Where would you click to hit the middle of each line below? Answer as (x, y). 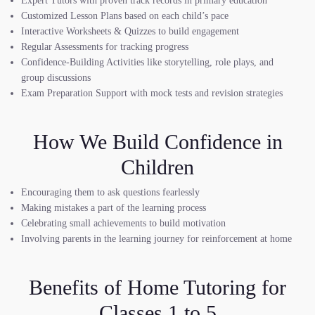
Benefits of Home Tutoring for (157, 287)
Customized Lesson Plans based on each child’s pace (125, 15)
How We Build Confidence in (157, 141)
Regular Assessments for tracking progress (105, 46)
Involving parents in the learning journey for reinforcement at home (156, 239)
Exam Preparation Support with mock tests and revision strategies (152, 93)
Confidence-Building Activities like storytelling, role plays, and (147, 62)
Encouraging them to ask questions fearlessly (110, 192)
